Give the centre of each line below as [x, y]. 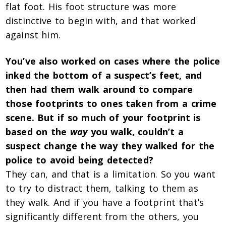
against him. [33, 35]
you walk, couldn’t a [135, 132]
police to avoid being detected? [79, 160]
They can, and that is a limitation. [81, 174]
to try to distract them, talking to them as [102, 188]
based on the [36, 132]
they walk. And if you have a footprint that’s [105, 203]
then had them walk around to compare [99, 90]
